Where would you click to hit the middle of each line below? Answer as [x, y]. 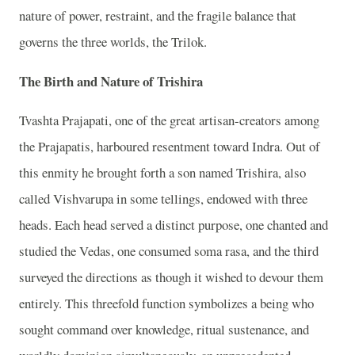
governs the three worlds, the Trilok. [113, 41]
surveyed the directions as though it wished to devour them [171, 277]
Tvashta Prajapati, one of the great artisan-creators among [169, 120]
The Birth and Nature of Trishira [111, 81]
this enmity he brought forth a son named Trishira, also [162, 173]
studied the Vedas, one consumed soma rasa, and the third [169, 251]
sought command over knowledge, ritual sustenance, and [164, 330]
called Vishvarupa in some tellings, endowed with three [163, 199]
